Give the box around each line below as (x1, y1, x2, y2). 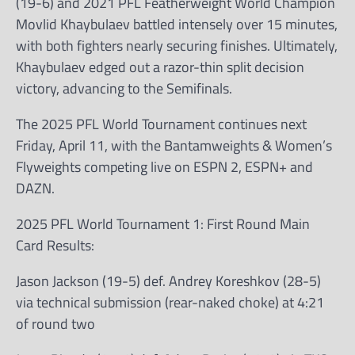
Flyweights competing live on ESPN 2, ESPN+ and (16, 156, 313, 177)
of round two (16, 313, 95, 334)
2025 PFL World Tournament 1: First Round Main (16, 213, 310, 235)
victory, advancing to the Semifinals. (16, 78, 232, 99)
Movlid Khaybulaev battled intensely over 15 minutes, (16, 13, 338, 35)
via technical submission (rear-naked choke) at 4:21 (16, 292, 324, 313)
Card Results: (16, 235, 94, 256)
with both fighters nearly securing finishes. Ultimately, (16, 35, 338, 56)
